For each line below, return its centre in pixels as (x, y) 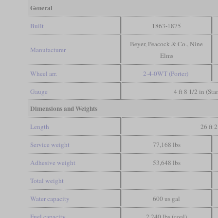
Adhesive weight (53, 162)
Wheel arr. (43, 73)
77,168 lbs (166, 144)
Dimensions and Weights (64, 108)
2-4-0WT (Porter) (165, 73)
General (41, 8)
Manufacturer (48, 49)
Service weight (50, 144)
